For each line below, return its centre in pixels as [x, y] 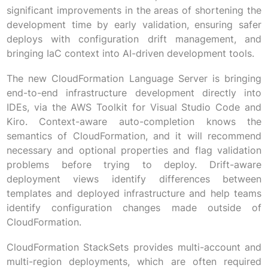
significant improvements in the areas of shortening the [134, 10]
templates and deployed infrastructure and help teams [134, 194]
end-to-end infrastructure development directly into [134, 93]
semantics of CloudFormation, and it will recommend [134, 136]
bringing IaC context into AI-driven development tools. [130, 54]
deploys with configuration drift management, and [134, 39]
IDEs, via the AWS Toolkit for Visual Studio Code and [134, 107]
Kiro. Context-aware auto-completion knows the [134, 122]
